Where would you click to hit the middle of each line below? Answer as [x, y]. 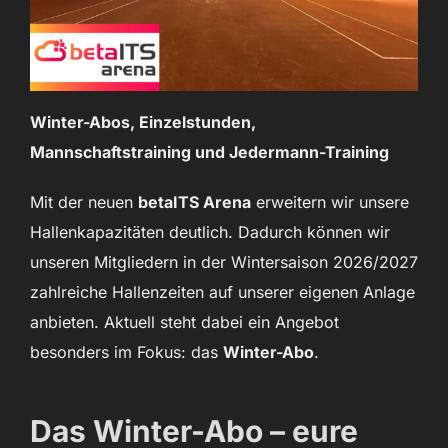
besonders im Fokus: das [126, 351]
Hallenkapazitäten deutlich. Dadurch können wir [210, 231]
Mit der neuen [84, 201]
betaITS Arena [194, 201]
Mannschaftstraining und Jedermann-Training [209, 151]
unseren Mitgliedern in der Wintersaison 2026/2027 [224, 261]
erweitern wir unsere [330, 201]
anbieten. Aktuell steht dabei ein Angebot [184, 321]
